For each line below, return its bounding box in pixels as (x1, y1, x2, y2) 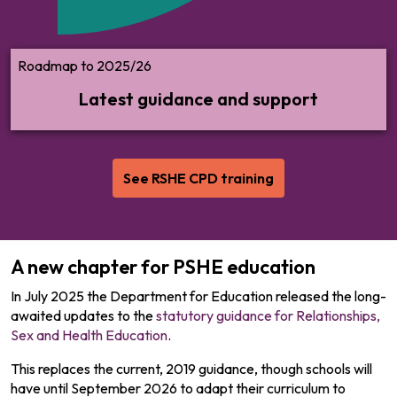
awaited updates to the (11, 307, 156, 324)
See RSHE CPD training (123, 169, 274, 187)
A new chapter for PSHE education (11, 254, 315, 279)
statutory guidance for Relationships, (156, 307, 380, 324)
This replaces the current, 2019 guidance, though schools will (11, 360, 372, 378)
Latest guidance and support (79, 88, 318, 110)
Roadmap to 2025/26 (18, 57, 152, 74)
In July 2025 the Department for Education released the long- (11, 287, 386, 305)
